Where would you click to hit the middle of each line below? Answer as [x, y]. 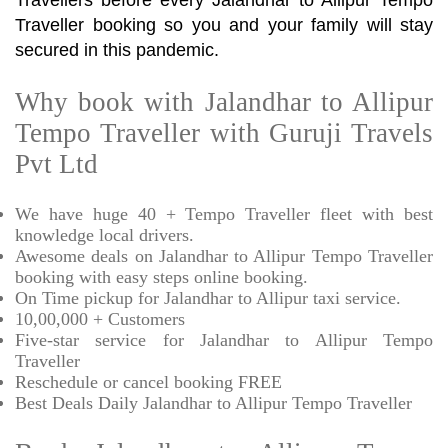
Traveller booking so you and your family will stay [224, 25]
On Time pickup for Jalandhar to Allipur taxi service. [208, 298]
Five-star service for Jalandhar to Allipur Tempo [224, 340]
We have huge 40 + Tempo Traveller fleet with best [224, 214]
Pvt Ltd [56, 164]
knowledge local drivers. [104, 235]
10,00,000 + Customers [100, 319]
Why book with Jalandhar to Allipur [224, 102]
